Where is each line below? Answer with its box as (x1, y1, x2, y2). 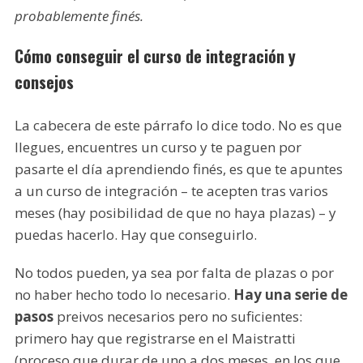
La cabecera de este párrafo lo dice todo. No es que (14, 116, 342, 135)
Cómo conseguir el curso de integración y (14, 44, 296, 69)
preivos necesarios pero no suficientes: (53, 307, 302, 327)
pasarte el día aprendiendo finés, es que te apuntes (14, 160, 343, 179)
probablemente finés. (14, 6, 143, 26)
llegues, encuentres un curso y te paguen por (14, 138, 301, 157)
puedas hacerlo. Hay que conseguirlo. (14, 225, 257, 245)
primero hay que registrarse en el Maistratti (14, 329, 296, 348)
